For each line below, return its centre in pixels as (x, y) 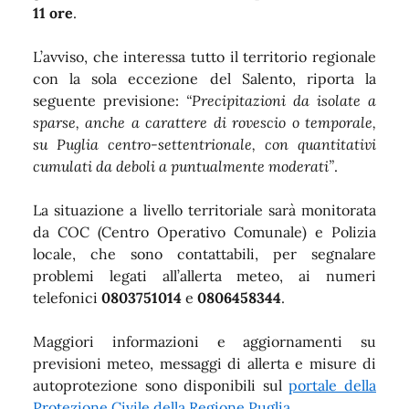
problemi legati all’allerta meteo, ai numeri (204, 275)
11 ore (53, 12)
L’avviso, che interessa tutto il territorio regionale (204, 56)
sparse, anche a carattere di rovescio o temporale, (204, 122)
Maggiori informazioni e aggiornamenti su (204, 341)
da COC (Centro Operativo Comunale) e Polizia (204, 231)
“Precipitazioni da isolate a (281, 100)
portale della (333, 385)
